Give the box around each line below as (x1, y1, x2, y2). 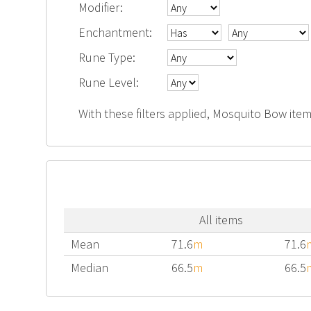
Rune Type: (78, 49, 136, 65)
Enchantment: (78, 24, 153, 40)
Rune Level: (78, 74, 140, 90)
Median (71, 260, 109, 276)
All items (199, 212, 244, 228)
